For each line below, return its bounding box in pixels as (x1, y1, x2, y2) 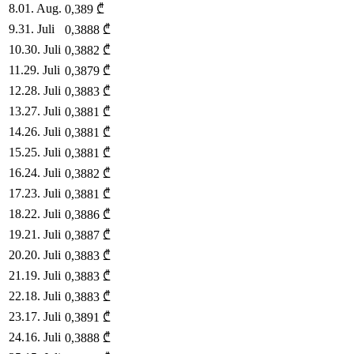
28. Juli (24, 84, 61, 98)
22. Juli (24, 207, 61, 221)
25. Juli (24, 145, 61, 160)
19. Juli (24, 269, 61, 283)
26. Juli (24, 125, 61, 139)
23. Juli (24, 186, 61, 201)
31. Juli (18, 22, 55, 36)
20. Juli (24, 248, 61, 262)
